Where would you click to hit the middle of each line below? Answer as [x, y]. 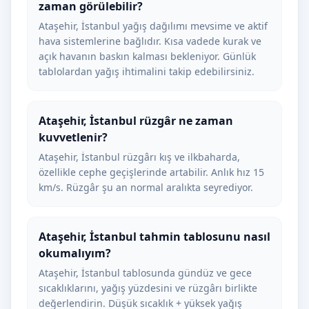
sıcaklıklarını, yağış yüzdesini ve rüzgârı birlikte [148, 288]
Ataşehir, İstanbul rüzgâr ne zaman [136, 121]
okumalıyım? [75, 253]
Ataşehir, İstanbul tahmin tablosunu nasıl [154, 237]
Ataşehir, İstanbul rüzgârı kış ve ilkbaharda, [139, 157]
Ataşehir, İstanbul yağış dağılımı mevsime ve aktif [153, 26]
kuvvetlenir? [73, 137]
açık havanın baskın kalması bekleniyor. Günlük [147, 56]
